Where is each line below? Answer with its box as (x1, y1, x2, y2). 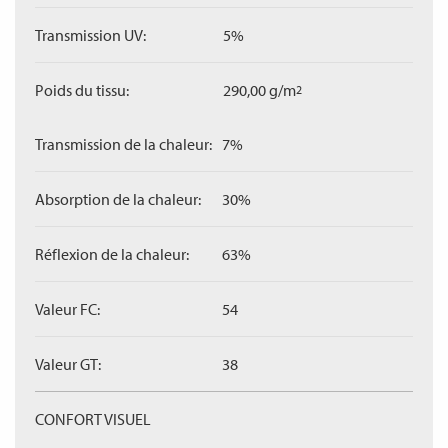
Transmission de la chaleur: (35, 134, 212, 154)
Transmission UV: (35, 25, 146, 45)
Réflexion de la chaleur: (35, 244, 189, 264)
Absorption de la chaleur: (35, 189, 201, 209)
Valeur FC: (35, 299, 100, 319)
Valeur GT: (35, 354, 101, 374)
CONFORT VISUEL (35, 409, 151, 429)
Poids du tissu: (35, 80, 129, 100)
